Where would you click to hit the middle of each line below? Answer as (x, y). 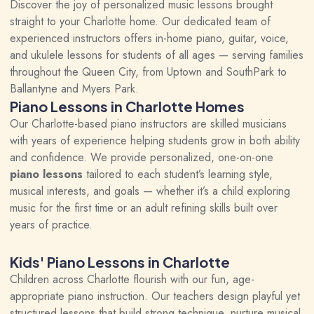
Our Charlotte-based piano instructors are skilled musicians (148, 124)
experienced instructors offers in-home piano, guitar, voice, (149, 38)
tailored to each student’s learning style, (178, 174)
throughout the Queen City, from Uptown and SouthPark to (148, 72)
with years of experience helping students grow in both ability (155, 141)
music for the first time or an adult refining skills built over (144, 208)
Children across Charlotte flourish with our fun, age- (132, 279)
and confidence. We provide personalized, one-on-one (142, 157)
